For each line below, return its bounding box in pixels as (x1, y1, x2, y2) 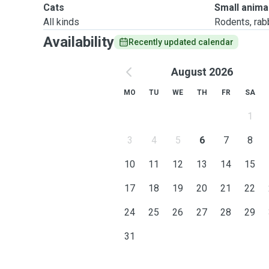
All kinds (43, 16, 79, 28)
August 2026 (171, 65, 233, 78)
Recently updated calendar (128, 37, 234, 47)
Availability (43, 34, 114, 50)
